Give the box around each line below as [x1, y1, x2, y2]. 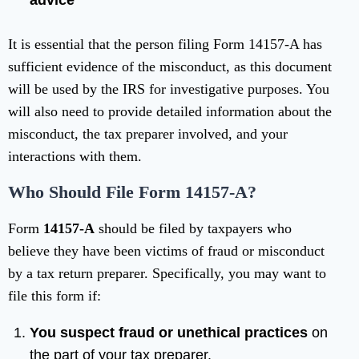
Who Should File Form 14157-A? [8, 182, 256, 203]
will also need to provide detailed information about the [8, 103, 332, 120]
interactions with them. [8, 148, 142, 165]
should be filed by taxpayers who [95, 220, 292, 237]
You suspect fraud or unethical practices [30, 325, 308, 341]
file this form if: [8, 288, 101, 305]
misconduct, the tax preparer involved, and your [8, 126, 288, 143]
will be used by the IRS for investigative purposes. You [8, 81, 329, 98]
